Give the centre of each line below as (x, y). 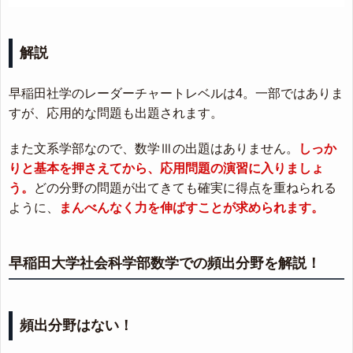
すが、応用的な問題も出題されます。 (116, 113)
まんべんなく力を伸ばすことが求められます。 (191, 208)
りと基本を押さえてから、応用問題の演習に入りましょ (166, 169)
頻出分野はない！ (76, 326)
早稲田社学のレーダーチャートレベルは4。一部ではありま (176, 94)
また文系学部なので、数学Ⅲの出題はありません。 (154, 149)
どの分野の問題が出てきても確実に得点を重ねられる (185, 188)
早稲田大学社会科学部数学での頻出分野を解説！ (165, 264)
